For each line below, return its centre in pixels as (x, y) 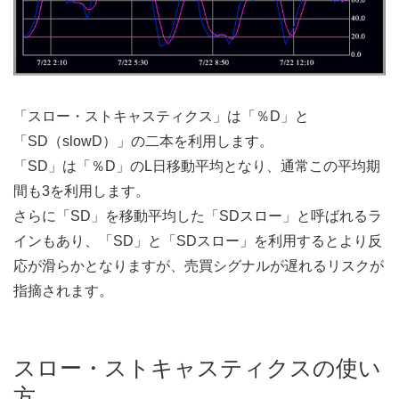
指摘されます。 (63, 291)
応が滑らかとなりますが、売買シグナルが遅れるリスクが (199, 266)
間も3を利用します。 (81, 191)
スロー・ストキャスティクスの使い (197, 368)
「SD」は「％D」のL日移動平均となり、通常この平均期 (197, 167)
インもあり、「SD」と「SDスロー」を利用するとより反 (198, 241)
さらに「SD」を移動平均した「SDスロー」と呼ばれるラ (198, 216)
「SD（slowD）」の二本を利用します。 (143, 142)
